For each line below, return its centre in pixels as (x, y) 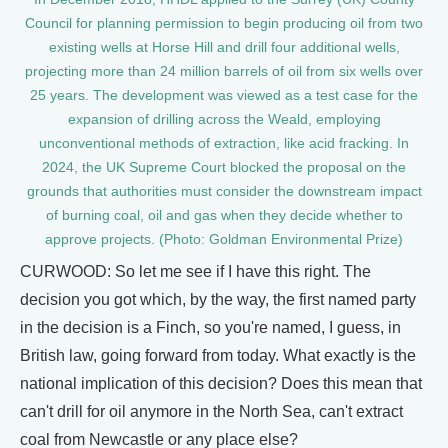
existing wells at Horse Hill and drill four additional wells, (224, 48)
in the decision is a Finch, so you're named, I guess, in (210, 328)
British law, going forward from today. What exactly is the (218, 356)
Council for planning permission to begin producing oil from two (224, 24)
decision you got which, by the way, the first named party (218, 300)
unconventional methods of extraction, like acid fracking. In (224, 144)
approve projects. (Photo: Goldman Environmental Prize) (224, 240)
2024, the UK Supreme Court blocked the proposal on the (224, 168)
